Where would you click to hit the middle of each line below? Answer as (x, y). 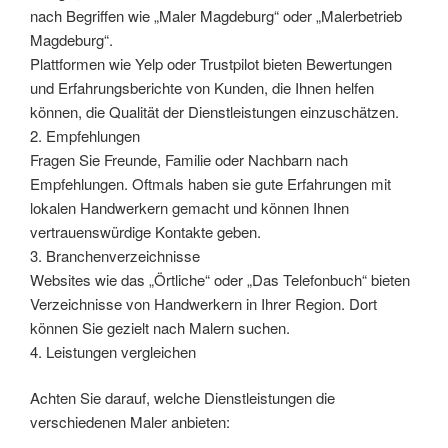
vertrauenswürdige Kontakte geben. (145, 231)
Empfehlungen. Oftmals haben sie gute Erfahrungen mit (210, 183)
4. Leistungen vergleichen (113, 351)
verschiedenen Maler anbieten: (130, 422)
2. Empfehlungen (85, 135)
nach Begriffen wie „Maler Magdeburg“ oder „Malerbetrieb (216, 15)
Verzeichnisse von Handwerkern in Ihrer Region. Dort (203, 303)
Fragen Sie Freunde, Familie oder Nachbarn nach (189, 159)
